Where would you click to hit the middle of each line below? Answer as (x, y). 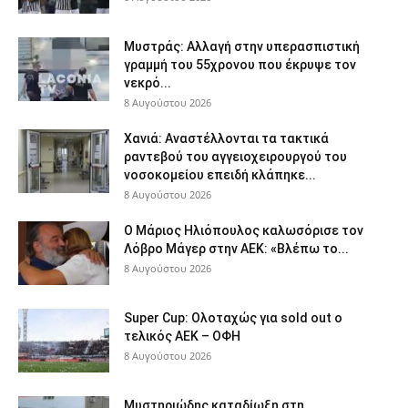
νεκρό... (148, 83)
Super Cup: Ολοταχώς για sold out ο (233, 318)
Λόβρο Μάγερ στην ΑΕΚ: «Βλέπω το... (236, 249)
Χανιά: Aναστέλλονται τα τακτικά (226, 138)
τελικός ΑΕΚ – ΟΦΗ (182, 336)
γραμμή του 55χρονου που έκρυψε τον (240, 65)
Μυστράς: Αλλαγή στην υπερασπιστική (242, 46)
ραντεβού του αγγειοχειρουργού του (235, 157)
